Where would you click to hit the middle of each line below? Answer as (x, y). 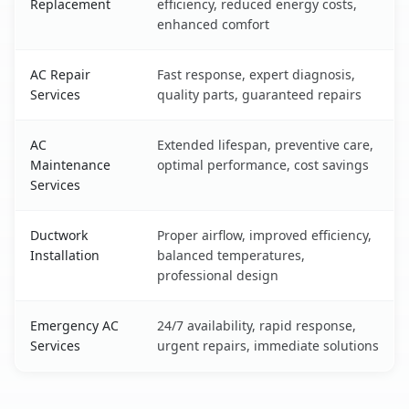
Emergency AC (74, 326)
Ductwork (59, 236)
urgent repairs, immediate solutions (268, 346)
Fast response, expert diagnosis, (256, 75)
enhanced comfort (213, 25)
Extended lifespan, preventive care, (265, 145)
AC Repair (60, 75)
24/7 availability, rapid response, (257, 326)
